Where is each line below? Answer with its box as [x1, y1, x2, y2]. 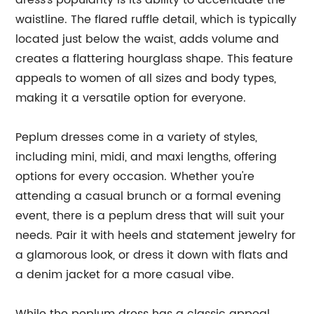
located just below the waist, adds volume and [15, 30, 280, 48]
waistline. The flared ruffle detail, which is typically [15, 11, 297, 29]
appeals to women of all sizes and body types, [15, 69, 277, 88]
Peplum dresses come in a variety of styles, [15, 128, 258, 146]
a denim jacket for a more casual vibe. [15, 266, 235, 284]
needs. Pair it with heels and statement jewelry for [15, 226, 296, 245]
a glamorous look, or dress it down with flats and [15, 246, 289, 264]
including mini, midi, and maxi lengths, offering [15, 148, 278, 166]
